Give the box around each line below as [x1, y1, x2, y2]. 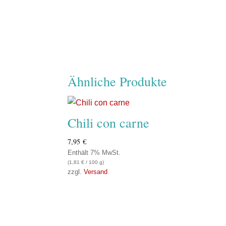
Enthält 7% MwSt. [68, 149, 121, 157]
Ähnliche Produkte [68, 73, 167, 90]
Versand [84, 168, 108, 176]
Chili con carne [68, 114, 150, 132]
